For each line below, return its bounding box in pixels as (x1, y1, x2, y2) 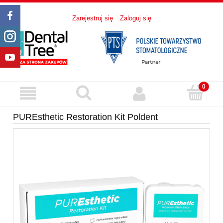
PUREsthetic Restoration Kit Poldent (13, 112, 158, 122)
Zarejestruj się (72, 14, 113, 22)
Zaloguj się (119, 14, 151, 22)
